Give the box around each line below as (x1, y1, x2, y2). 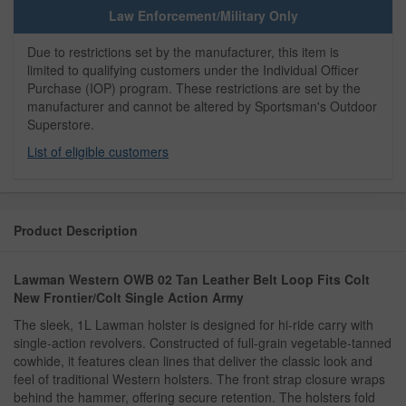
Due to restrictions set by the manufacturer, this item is (27, 42, 339, 61)
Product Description (14, 220, 138, 239)
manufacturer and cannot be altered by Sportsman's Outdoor (27, 96, 377, 115)
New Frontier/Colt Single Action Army (14, 287, 244, 306)
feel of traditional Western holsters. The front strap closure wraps (14, 369, 385, 388)
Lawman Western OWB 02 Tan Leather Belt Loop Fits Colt (14, 269, 370, 288)
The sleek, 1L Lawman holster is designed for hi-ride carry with (14, 314, 373, 333)
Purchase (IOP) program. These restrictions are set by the (27, 78, 361, 97)
